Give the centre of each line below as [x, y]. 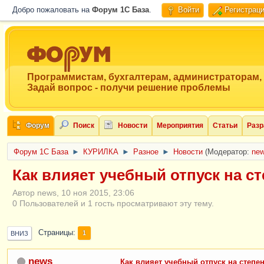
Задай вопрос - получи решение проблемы [129, 88]
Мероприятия [180, 126]
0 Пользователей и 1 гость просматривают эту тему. [113, 203]
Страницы [56, 233]
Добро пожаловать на [52, 10]
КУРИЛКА [101, 152]
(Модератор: [228, 152]
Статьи [225, 126]
